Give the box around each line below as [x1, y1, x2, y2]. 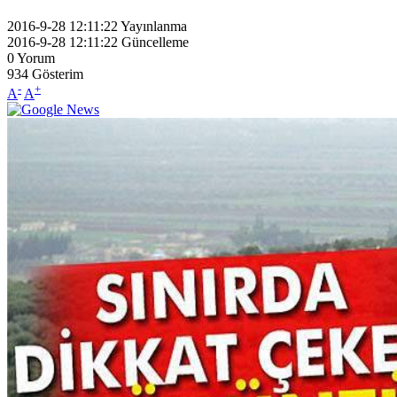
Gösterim [32, 66, 83, 82]
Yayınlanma [121, 18, 187, 34]
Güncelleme [121, 34, 189, 50]
